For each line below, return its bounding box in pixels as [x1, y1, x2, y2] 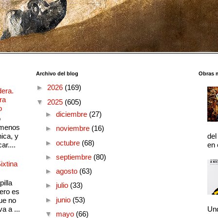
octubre [55, 138, 82, 147]
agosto [55, 167, 79, 176]
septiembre [55, 152, 93, 161]
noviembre [55, 124, 91, 133]
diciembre [55, 110, 89, 119]
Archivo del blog [36, 70, 78, 76]
